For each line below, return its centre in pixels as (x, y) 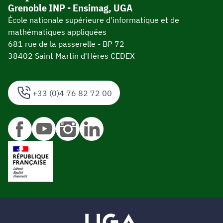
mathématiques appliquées (57, 32)
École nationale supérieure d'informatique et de (94, 20)
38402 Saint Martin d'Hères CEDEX (71, 56)
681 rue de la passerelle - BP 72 (66, 44)
